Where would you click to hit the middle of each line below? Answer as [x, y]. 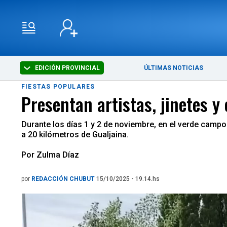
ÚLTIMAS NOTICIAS [174, 68]
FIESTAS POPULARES [58, 87]
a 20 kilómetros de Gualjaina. [75, 135]
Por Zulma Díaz [50, 155]
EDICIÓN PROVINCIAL [67, 68]
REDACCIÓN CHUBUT [64, 179]
